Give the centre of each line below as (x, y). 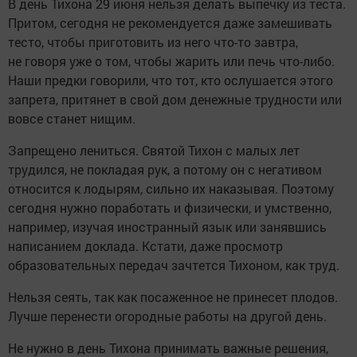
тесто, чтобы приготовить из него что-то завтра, (153, 41)
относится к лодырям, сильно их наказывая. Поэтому (171, 188)
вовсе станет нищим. (72, 118)
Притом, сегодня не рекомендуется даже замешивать (170, 22)
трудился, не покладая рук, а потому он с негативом (165, 169)
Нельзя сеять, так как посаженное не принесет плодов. (173, 296)
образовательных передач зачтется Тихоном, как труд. (174, 265)
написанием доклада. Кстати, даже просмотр (145, 245)
